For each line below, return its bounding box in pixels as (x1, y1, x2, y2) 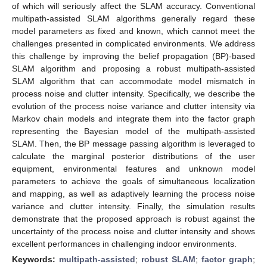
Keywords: (12, 254, 59, 264)
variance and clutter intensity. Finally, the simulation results (12, 201, 255, 211)
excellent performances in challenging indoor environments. (12, 238, 237, 249)
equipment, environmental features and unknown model (12, 163, 255, 173)
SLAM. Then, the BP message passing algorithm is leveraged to (12, 138, 255, 148)
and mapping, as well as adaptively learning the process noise (12, 188, 255, 198)
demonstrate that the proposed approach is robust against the (12, 213, 255, 223)
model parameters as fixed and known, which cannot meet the (12, 26, 255, 36)
